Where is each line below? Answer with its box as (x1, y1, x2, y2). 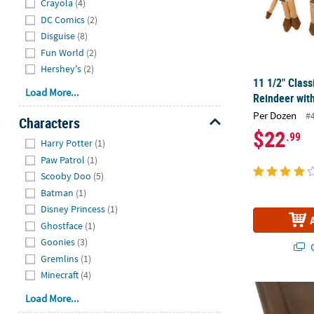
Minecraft (41, 268, 79, 282)
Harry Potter (41, 137, 93, 150)
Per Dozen (253, 108, 297, 122)
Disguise (41, 29, 76, 43)
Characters (18, 113, 80, 132)
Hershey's (41, 62, 82, 76)
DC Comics (41, 13, 86, 26)
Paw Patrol (41, 153, 86, 166)
